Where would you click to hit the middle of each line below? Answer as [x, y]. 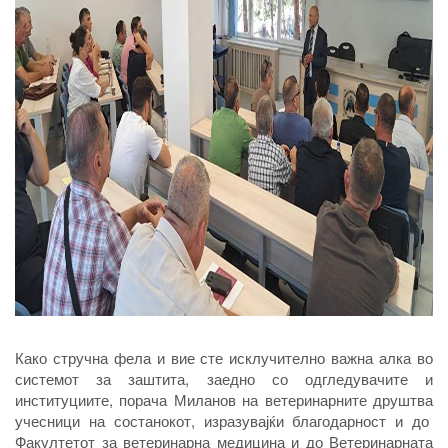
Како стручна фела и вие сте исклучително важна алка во [224, 358]
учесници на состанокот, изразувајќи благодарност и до [224, 421]
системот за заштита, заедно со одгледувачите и [224, 379]
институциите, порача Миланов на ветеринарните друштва [224, 400]
